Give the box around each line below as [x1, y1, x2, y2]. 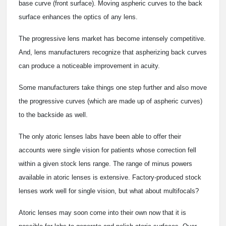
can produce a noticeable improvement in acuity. [19, 62, 160, 70]
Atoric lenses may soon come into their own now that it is [19, 209, 186, 217]
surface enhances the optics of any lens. [19, 13, 138, 21]
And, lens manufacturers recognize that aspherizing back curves [19, 48, 207, 56]
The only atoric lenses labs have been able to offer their [19, 133, 181, 141]
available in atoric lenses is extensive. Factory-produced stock [19, 174, 201, 182]
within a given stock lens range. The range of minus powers [19, 160, 192, 168]
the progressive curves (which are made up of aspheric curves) [19, 97, 202, 105]
